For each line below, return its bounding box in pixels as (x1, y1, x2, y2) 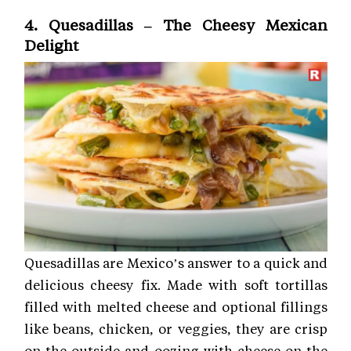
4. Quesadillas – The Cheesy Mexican (24, 15, 327, 35)
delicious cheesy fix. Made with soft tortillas (24, 276, 327, 294)
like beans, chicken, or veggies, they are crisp (24, 320, 327, 338)
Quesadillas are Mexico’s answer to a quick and (24, 254, 327, 272)
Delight (24, 35, 78, 56)
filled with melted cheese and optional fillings (24, 298, 327, 316)
